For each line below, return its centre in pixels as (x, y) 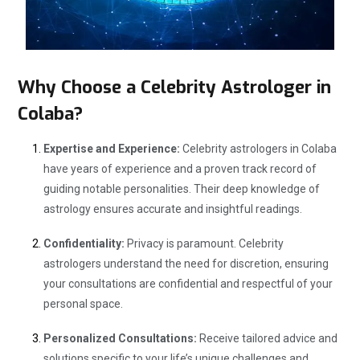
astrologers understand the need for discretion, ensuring (186, 263)
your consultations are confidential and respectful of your (188, 283)
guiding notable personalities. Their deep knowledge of (182, 188)
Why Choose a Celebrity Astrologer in (174, 87)
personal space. (83, 303)
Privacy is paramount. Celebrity (204, 243)
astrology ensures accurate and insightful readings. (173, 209)
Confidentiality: (84, 243)
